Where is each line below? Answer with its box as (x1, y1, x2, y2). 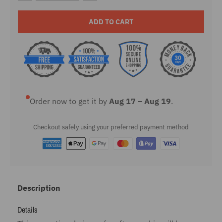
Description (17, 183, 60, 193)
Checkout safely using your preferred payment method (33, 123, 189, 132)
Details (17, 204, 38, 216)
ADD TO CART (88, 17, 133, 27)
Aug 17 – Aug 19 (109, 96, 171, 107)
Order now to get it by (30, 96, 109, 107)
